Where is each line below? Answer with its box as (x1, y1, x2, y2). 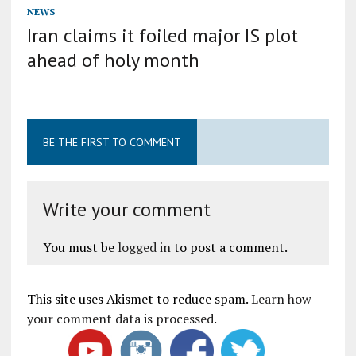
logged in (117, 238, 171, 256)
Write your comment (42, 196, 211, 222)
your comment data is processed (26, 309, 214, 327)
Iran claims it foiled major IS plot (26, 22, 298, 48)
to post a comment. (170, 238, 288, 256)
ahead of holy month (26, 47, 199, 72)
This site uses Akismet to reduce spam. (26, 289, 251, 308)
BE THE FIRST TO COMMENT (42, 134, 181, 149)
